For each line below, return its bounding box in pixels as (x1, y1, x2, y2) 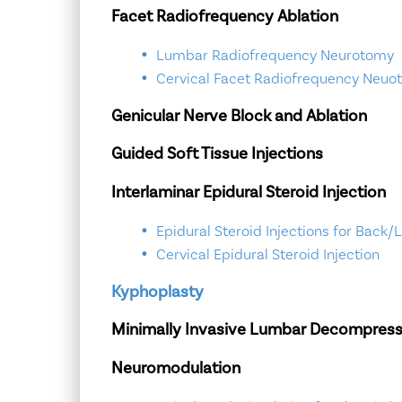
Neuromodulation (110, 357, 240, 379)
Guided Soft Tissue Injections (110, 144, 323, 165)
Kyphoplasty (110, 281, 204, 302)
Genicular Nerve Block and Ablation (110, 105, 367, 127)
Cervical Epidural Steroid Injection (155, 245, 380, 265)
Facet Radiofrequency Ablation (110, 5, 338, 27)
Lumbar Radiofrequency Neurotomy (155, 46, 394, 66)
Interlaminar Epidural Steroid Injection (110, 181, 386, 203)
